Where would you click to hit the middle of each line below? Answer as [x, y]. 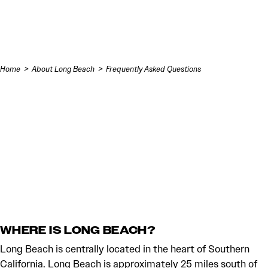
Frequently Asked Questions [154, 69]
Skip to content [49, 19]
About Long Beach [63, 69]
